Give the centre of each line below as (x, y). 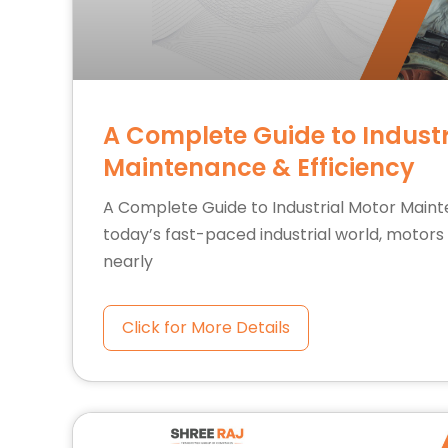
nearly (128, 261)
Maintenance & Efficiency (259, 167)
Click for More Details (206, 327)
